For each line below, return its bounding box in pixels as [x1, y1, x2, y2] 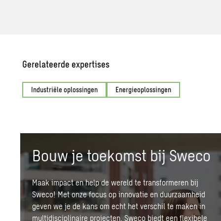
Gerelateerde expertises [22, 59, 110, 70]
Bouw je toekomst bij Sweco [32, 146, 211, 164]
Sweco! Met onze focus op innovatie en [32, 189, 160, 199]
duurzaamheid [160, 189, 206, 199]
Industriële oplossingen [31, 85, 98, 94]
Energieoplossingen [115, 85, 172, 94]
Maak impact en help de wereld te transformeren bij [32, 178, 199, 187]
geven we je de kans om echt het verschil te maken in [32, 201, 206, 211]
